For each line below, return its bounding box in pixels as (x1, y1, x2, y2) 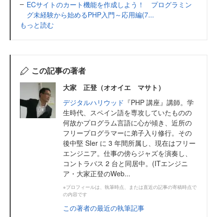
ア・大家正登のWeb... (63, 169, 130, 178)
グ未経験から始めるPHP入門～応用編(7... (27, 10, 154, 19)
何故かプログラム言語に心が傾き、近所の (63, 118, 192, 127)
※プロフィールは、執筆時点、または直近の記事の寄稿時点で (63, 184, 197, 190)
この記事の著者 (31, 65, 86, 76)
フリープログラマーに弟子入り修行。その (63, 128, 192, 138)
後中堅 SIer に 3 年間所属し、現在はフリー (63, 138, 196, 148)
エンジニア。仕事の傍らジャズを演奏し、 (63, 148, 192, 158)
